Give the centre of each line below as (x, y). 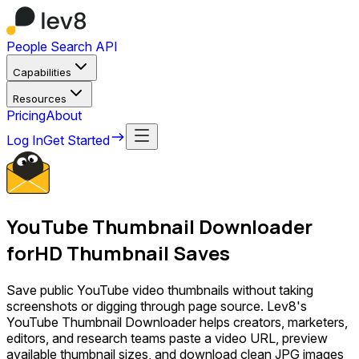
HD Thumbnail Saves (132, 252)
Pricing (26, 115)
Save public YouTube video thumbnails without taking (160, 290)
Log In (25, 140)
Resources (40, 99)
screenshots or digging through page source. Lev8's (157, 306)
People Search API (62, 46)
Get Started (77, 140)
